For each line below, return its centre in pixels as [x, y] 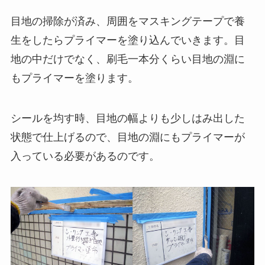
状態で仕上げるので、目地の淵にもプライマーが [127, 138]
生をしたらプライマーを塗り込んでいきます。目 [127, 41]
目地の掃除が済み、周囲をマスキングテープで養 [127, 22]
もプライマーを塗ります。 [74, 78]
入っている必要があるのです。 [85, 156]
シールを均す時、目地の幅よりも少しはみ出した [127, 119]
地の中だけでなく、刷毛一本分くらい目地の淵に [127, 59]
